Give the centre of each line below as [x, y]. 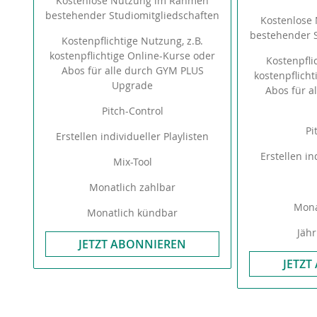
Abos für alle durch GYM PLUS [132, 70]
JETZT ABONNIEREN [133, 244]
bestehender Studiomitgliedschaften [133, 15]
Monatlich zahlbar [133, 187]
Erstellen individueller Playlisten [133, 136]
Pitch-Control [132, 111]
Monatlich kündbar [133, 213]
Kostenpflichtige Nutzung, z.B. [133, 41]
